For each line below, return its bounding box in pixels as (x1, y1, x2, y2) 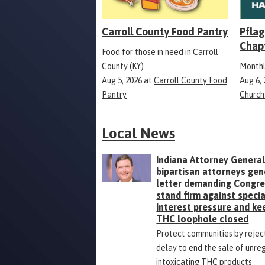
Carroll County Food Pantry (102, 25, 228, 38)
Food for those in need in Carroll (102, 47, 218, 57)
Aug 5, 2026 (102, 76, 142, 86)
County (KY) (102, 62, 144, 72)
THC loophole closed (156, 214, 249, 225)
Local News (102, 125, 175, 142)
